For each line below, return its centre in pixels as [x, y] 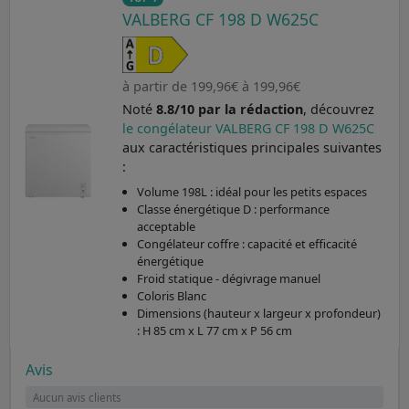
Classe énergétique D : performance [233, 210]
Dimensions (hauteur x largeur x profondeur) [258, 314]
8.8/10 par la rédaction [229, 110]
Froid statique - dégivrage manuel [228, 279]
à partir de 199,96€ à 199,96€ [211, 87]
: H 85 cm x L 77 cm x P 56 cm [214, 331]
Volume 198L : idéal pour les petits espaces [252, 192]
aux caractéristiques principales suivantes [252, 148]
